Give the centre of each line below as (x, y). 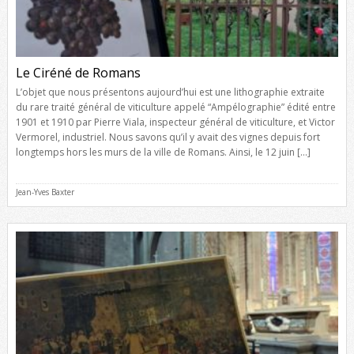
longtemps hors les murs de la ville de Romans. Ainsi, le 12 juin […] (163, 152)
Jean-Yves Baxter (45, 192)
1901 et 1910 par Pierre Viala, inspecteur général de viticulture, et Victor (175, 122)
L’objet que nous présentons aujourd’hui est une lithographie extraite (170, 92)
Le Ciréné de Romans (78, 72)
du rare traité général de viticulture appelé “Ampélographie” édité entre (175, 107)
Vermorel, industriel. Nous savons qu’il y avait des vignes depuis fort (168, 137)
